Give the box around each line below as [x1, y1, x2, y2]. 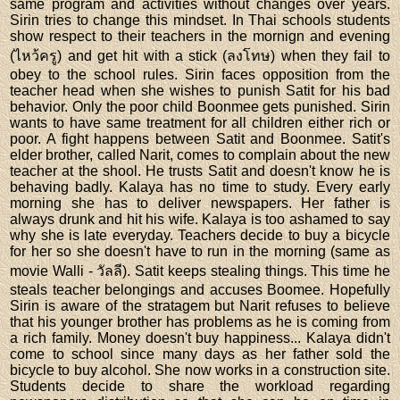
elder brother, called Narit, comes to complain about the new [10, 146, 390, 162]
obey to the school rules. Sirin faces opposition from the [10, 66, 390, 82]
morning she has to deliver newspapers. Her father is [10, 195, 390, 211]
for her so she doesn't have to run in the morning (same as [10, 243, 390, 259]
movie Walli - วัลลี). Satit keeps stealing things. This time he [10, 262, 390, 279]
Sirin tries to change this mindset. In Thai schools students [10, 12, 390, 28]
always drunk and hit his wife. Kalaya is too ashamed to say [10, 211, 390, 227]
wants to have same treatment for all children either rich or [10, 114, 390, 130]
